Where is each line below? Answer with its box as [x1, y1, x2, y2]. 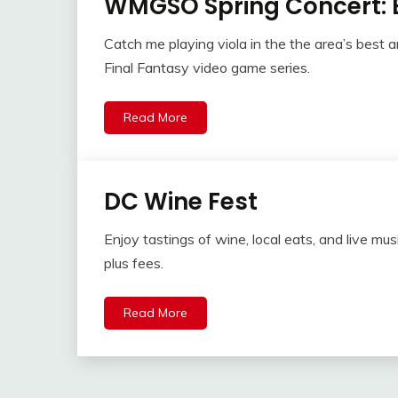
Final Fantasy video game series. [104, 59, 310, 77]
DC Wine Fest [104, 186, 258, 219]
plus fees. [104, 254, 163, 273]
